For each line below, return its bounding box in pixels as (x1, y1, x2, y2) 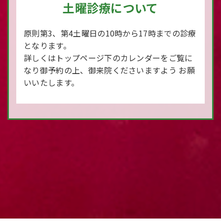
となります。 (24, 39, 71, 51)
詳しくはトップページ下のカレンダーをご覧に (24, 52, 193, 64)
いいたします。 (24, 76, 79, 88)
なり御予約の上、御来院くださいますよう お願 (24, 64, 195, 76)
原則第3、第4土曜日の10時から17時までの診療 (24, 27, 196, 39)
